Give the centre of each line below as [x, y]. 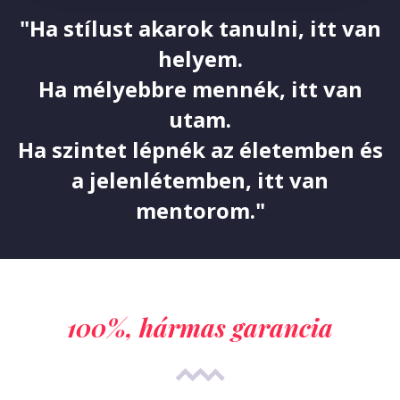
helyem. [200, 58]
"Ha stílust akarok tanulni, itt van [200, 28]
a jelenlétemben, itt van [200, 179]
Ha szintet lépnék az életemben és [200, 149]
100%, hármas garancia [200, 327]
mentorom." [200, 210]
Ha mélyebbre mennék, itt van [200, 88]
